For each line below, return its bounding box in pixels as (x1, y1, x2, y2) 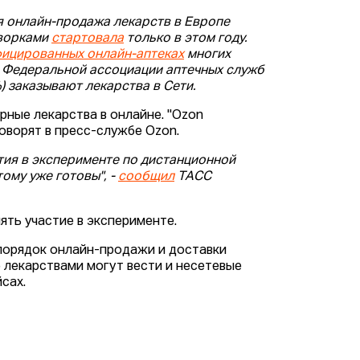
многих (184, 48, 231, 62)
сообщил (118, 170, 175, 184)
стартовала (51, 32, 125, 46)
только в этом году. (124, 32, 248, 46)
